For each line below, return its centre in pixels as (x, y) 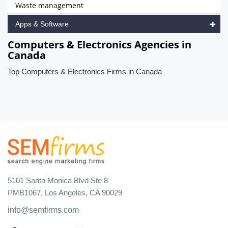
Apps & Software (42, 24)
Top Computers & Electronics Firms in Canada (85, 72)
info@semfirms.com (43, 210)
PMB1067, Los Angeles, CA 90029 (65, 192)
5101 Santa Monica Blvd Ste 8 (58, 180)
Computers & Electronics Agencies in (99, 45)
